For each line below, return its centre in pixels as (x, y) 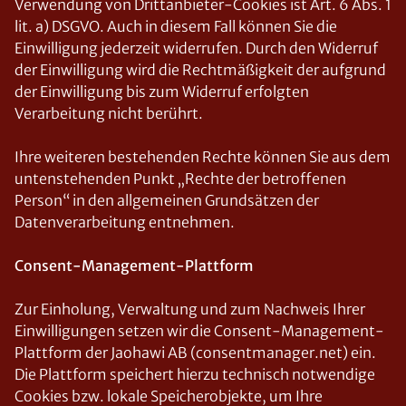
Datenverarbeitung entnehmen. (125, 222)
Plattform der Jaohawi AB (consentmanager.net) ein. (195, 353)
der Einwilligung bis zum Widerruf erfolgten (162, 92)
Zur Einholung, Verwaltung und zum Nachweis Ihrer (190, 309)
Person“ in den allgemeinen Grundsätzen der (167, 200)
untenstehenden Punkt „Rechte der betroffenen (180, 179)
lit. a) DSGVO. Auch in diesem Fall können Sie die (176, 26)
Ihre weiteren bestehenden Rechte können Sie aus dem (203, 157)
